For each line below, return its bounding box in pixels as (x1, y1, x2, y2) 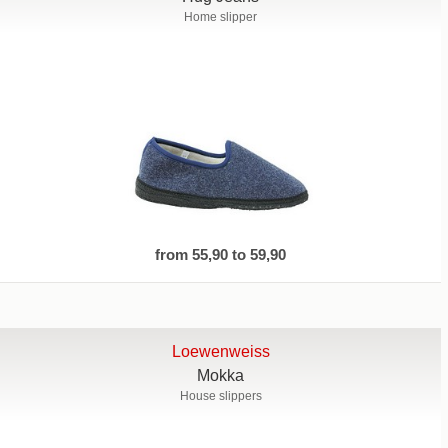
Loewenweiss (171, 343, 270, 361)
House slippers (179, 389, 262, 404)
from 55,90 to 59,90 (155, 246, 287, 264)
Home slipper (184, 9, 258, 24)
